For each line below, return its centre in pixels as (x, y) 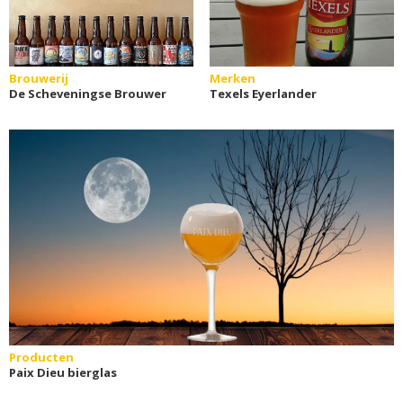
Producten (41, 357)
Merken (232, 78)
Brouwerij (39, 78)
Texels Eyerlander (263, 93)
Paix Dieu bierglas (63, 372)
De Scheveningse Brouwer (88, 93)
